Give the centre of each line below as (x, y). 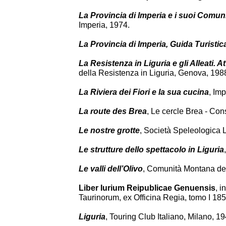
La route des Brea (113, 111)
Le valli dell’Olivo (111, 169)
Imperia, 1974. (104, 25)
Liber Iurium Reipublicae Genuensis (147, 188)
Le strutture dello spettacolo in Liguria (151, 150)
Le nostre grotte (109, 130)
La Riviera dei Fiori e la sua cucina (144, 92)
